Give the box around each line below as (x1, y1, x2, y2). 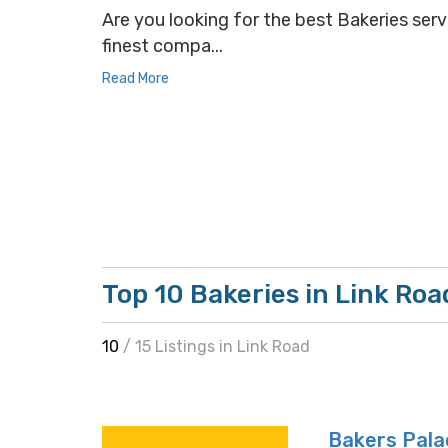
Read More (102, 70, 169, 87)
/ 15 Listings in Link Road (123, 337, 310, 356)
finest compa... (102, 35, 223, 57)
